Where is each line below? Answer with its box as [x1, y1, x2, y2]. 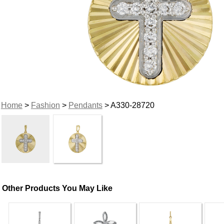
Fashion [30, 100, 60, 109]
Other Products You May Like [2, 183, 113, 192]
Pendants [68, 100, 102, 109]
